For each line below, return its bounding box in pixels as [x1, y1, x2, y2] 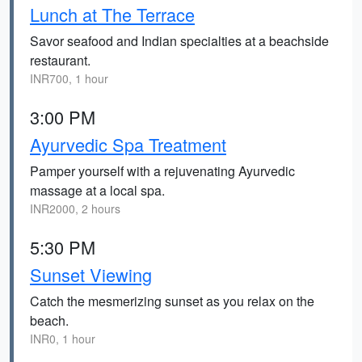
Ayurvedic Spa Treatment [30, 132, 226, 157]
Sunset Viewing [30, 262, 152, 287]
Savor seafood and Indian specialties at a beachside [30, 32, 329, 50]
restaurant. [30, 51, 90, 69]
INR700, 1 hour [30, 70, 108, 86]
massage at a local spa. [30, 181, 165, 200]
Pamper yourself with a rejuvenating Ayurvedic [30, 162, 295, 180]
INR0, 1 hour [30, 330, 95, 347]
